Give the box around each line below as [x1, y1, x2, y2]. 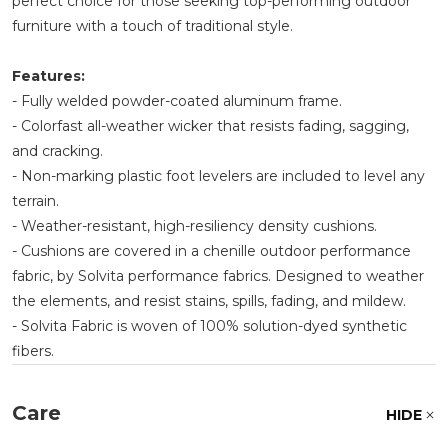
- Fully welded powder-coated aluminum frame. [12, 92, 342, 110]
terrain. [12, 192, 59, 210]
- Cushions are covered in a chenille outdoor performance [12, 242, 411, 260]
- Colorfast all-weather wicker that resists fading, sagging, [12, 117, 409, 135]
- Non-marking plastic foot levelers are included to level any [12, 167, 425, 185]
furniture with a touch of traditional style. [12, 17, 293, 35]
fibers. [12, 342, 54, 360]
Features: [12, 67, 85, 85]
